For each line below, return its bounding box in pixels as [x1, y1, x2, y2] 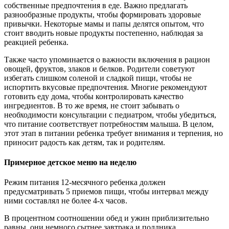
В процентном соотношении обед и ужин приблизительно [4, 214, 209, 223]
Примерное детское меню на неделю [4, 157, 136, 167]
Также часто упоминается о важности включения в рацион [4, 55, 210, 64]
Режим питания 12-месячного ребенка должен [4, 178, 166, 187]
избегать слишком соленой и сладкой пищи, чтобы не [4, 73, 192, 82]
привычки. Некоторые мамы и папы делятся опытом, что [4, 19, 204, 28]
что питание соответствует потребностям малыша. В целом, [4, 119, 214, 128]
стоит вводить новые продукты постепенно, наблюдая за [4, 28, 203, 37]
